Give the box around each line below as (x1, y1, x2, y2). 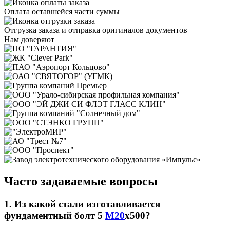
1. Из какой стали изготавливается (4, 198, 160, 209)
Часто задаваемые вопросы (4, 174, 158, 188)
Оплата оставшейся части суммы (4, 7, 120, 16)
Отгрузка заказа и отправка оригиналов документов (4, 25, 187, 34)
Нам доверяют (4, 34, 54, 44)
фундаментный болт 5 (4, 209, 105, 221)
